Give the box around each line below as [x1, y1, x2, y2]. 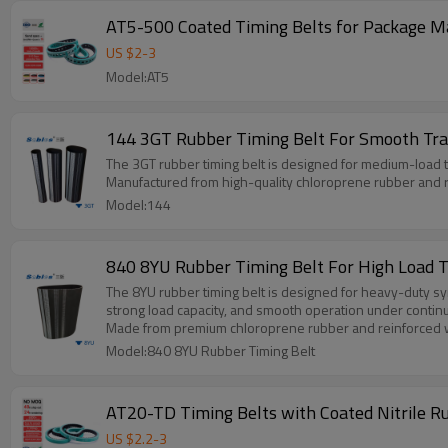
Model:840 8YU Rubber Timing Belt [106, 340, 315, 361]
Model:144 [106, 194, 171, 215]
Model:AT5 [106, 66, 169, 87]
